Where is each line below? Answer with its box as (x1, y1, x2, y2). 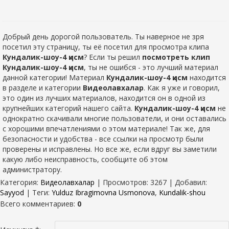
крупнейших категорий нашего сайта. (3, 103, 134, 113)
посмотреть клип (142, 52, 210, 62)
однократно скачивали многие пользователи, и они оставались (3, 113, 226, 123)
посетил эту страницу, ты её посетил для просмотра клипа (3, 41, 209, 52)
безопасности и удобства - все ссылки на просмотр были (3, 133, 203, 144)
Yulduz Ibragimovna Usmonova (52, 187, 155, 197)
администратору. (3, 164, 62, 174)
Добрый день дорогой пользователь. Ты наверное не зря (3, 31, 204, 41)
